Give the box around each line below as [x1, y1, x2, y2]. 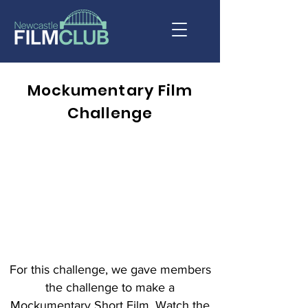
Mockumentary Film [27, 80, 193, 101]
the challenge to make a [45, 280, 175, 294]
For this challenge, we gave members [9, 263, 211, 276]
